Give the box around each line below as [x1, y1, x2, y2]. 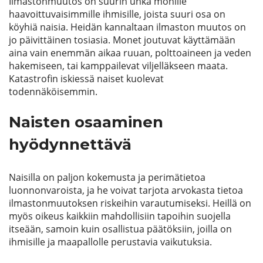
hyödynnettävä [9, 135, 131, 154]
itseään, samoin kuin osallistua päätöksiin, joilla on [9, 222, 232, 235]
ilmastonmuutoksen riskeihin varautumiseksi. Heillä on [9, 197, 251, 210]
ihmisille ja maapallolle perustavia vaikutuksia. [9, 235, 212, 248]
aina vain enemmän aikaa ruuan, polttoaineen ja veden [9, 46, 251, 59]
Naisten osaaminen [9, 113, 163, 131]
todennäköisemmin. [9, 85, 97, 98]
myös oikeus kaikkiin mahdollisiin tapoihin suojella [9, 210, 231, 222]
